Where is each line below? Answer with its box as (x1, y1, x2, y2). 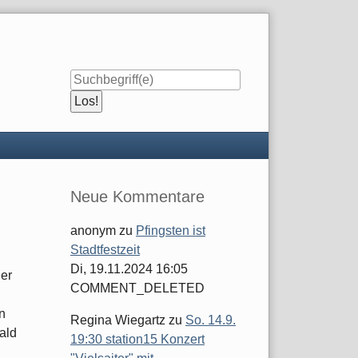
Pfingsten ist (136, 224, 205, 238)
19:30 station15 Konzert (70, 332, 205, 347)
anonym (70, 224, 116, 238)
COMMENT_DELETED (70, 281, 205, 296)
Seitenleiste (44, 185, 150, 207)
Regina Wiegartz (70, 313, 165, 328)
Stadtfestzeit (70, 243, 140, 257)
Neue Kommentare (70, 188, 205, 206)
